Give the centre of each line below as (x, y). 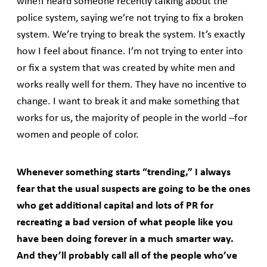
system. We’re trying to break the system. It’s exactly (131, 35)
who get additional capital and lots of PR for (115, 206)
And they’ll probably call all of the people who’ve (127, 256)
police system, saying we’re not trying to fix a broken (130, 18)
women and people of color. (78, 135)
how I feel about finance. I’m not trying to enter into (130, 52)
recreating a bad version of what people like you (125, 223)
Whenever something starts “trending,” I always (124, 173)
